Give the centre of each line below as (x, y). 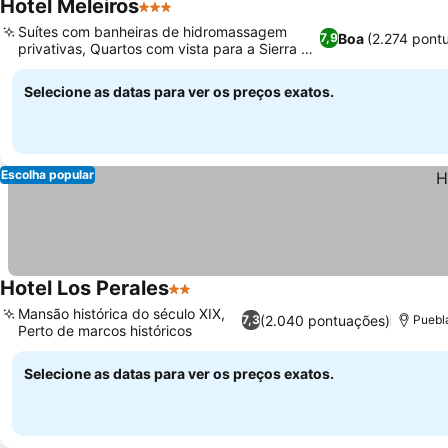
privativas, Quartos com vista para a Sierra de (168, 48)
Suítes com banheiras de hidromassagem (152, 31)
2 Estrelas (205, 299)
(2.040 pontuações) (325, 320)
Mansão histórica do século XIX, (121, 313)
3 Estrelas (175, 17)
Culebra (43, 65)
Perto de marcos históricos (105, 330)
